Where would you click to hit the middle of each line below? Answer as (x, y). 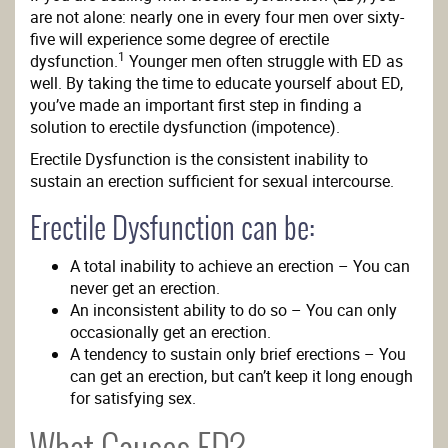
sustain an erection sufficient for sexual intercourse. (212, 181)
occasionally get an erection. (170, 332)
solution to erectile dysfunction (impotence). (185, 127)
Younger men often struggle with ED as (264, 61)
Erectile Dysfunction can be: (172, 228)
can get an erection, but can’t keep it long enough (241, 376)
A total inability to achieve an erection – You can (240, 266)
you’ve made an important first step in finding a (196, 105)
